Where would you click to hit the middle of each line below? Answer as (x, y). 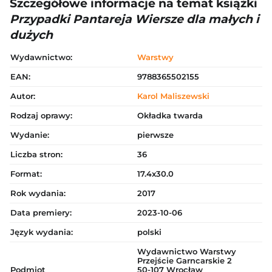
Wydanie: (30, 135)
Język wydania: (42, 232)
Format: (26, 174)
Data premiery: (41, 212)
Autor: (23, 96)
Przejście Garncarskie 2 (185, 260)
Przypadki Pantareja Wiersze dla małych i (134, 19)
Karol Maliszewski (173, 96)
